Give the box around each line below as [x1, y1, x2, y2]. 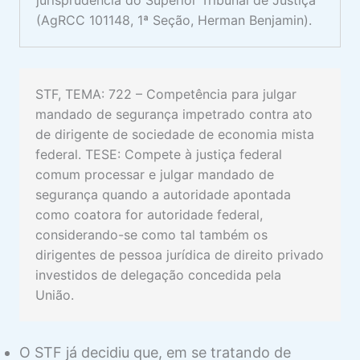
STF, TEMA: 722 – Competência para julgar [35, 85, 297, 102]
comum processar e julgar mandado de [35, 166, 274, 182]
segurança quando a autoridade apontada [35, 186, 291, 202]
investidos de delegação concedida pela [35, 266, 281, 283]
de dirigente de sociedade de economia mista [35, 125, 314, 142]
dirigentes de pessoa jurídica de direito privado [35, 246, 324, 263]
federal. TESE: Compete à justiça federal [35, 145, 282, 162]
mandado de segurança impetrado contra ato [35, 105, 313, 122]
